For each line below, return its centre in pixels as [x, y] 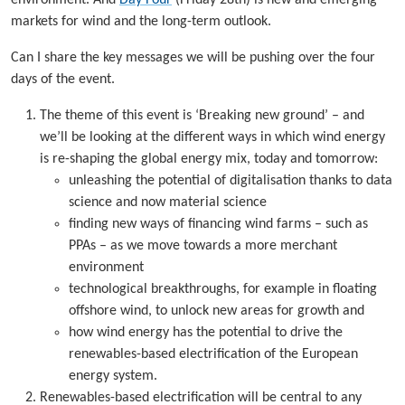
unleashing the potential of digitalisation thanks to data [231, 180]
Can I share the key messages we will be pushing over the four [193, 57]
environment [106, 267]
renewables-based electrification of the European [213, 354]
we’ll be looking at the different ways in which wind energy [212, 137]
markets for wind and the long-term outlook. [141, 21]
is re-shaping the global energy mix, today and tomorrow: [209, 159]
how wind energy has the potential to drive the [206, 332]
